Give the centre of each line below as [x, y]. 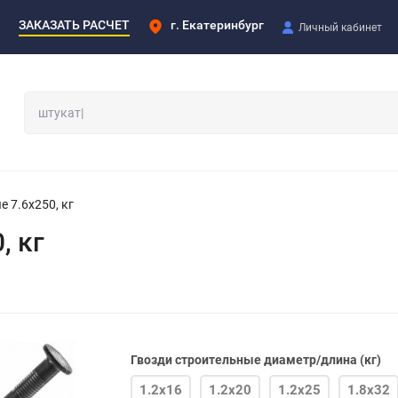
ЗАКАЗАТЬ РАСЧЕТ [74, 24]
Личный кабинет [340, 27]
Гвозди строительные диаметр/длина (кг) [255, 359]
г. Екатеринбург [217, 24]
